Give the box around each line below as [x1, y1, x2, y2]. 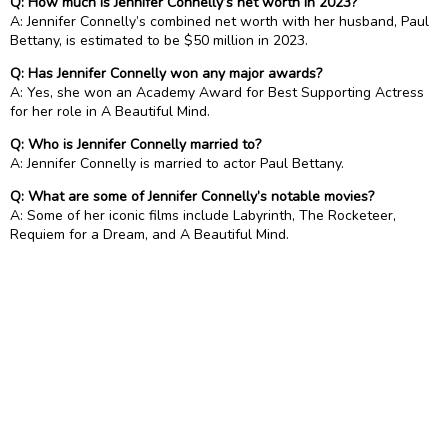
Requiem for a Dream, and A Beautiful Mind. [10, 225, 289, 245]
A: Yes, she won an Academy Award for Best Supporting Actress [10, 83, 424, 103]
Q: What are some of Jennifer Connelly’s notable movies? [10, 187, 374, 207]
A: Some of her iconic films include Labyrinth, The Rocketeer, [10, 206, 396, 226]
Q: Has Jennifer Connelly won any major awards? [10, 64, 322, 84]
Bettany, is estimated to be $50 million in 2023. [10, 31, 308, 51]
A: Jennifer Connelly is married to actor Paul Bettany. [10, 154, 344, 174]
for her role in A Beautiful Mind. [10, 102, 210, 122]
